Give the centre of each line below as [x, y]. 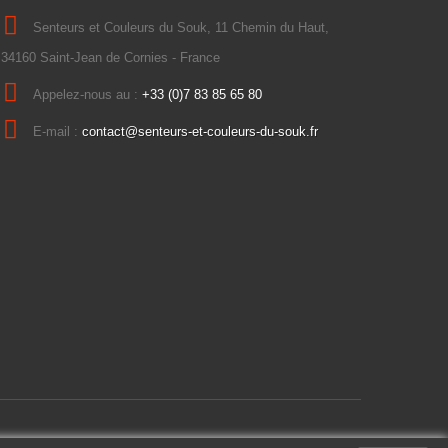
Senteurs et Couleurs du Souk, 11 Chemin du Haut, [180, 27]
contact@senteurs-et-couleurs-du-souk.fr [199, 131]
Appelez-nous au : [87, 94]
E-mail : [57, 131]
